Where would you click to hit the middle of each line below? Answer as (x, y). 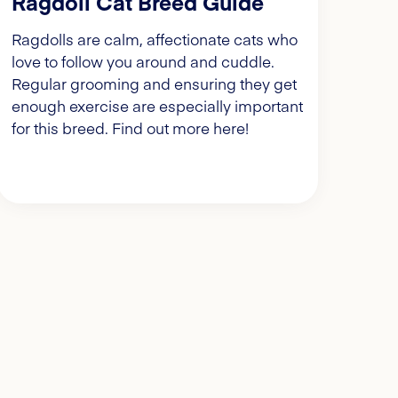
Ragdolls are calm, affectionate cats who (154, 40)
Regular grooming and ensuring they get (154, 84)
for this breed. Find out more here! (130, 128)
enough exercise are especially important (157, 106)
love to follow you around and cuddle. (143, 62)
